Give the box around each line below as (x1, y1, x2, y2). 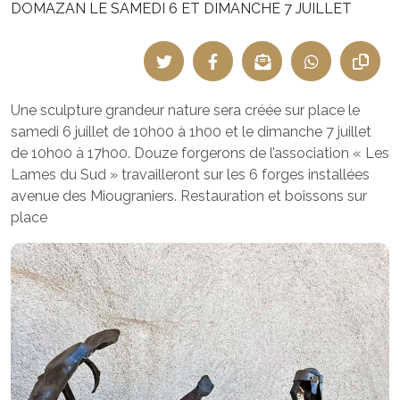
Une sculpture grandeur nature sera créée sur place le (11, 102, 360, 119)
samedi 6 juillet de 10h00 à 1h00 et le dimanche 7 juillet (11, 123, 371, 140)
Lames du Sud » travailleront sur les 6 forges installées (11, 166, 370, 183)
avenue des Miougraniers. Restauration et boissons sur (11, 187, 367, 204)
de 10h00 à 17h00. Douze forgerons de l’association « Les (11, 145, 389, 162)
